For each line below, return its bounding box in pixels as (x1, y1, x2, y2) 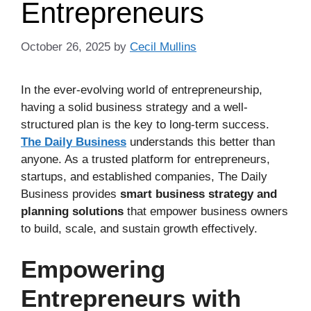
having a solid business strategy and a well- (21, 100, 248, 114)
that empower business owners (124, 204, 288, 218)
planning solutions (21, 204, 124, 218)
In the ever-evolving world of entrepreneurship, (21, 83, 262, 96)
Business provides (21, 187, 120, 201)
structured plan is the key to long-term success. (21, 117, 269, 131)
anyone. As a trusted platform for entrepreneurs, (21, 152, 270, 166)
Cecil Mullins (130, 40, 196, 53)
